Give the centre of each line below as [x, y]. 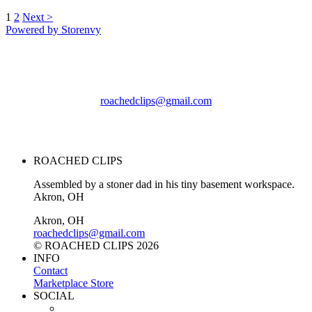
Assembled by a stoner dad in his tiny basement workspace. [164, 184]
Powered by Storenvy [53, 29]
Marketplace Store [73, 283]
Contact [50, 270]
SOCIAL [54, 295]
